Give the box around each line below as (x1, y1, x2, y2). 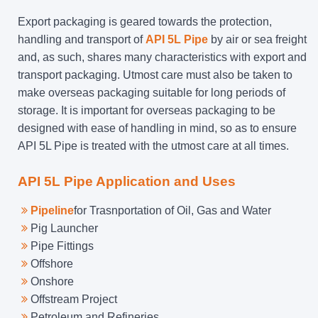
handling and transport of (18, 33, 146, 45)
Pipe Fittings (31, 239, 94, 252)
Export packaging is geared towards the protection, (18, 15, 272, 28)
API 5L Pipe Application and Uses (18, 173, 236, 189)
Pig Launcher (31, 221, 98, 234)
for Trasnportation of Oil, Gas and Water (74, 204, 271, 216)
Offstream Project (31, 292, 117, 305)
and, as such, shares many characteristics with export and (18, 50, 307, 63)
